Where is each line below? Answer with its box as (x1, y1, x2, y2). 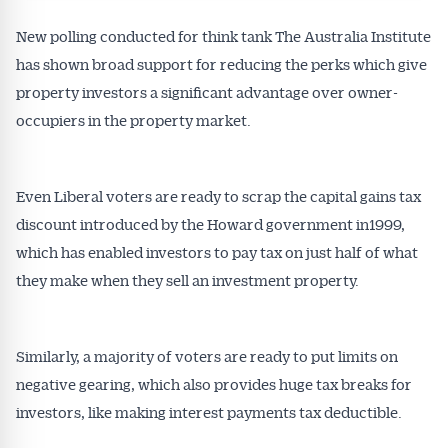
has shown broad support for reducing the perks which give (16, 54, 427, 74)
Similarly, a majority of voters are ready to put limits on (16, 346, 398, 366)
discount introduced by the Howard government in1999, (16, 214, 405, 234)
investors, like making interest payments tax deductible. (16, 402, 402, 422)
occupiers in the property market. (16, 110, 251, 130)
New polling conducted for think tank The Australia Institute (16, 26, 431, 46)
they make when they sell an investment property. (16, 270, 359, 290)
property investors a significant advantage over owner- (16, 82, 398, 102)
